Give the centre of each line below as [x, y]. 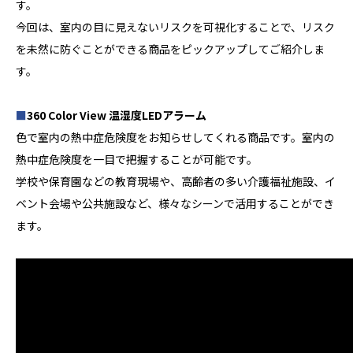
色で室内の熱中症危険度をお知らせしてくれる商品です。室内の [175, 137]
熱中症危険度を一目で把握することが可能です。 [137, 160]
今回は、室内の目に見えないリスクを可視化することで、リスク [175, 27]
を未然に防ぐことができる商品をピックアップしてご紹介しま [170, 49]
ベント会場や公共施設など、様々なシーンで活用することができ [175, 204]
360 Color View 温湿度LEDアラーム [117, 115]
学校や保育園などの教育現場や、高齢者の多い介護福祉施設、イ [176, 182]
